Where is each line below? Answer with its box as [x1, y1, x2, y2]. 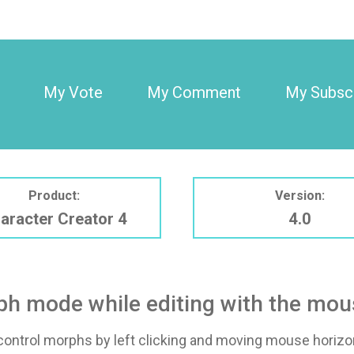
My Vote [43, 83, 103, 102]
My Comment [146, 83, 241, 102]
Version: [274, 187, 325, 203]
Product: [28, 187, 81, 203]
